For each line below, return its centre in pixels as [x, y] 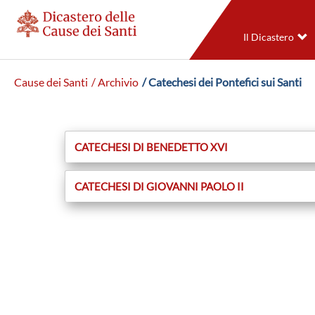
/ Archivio [115, 82]
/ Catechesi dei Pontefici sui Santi [222, 82]
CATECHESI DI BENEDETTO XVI [151, 147]
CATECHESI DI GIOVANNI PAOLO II [159, 187]
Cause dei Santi [51, 82]
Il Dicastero [268, 37]
